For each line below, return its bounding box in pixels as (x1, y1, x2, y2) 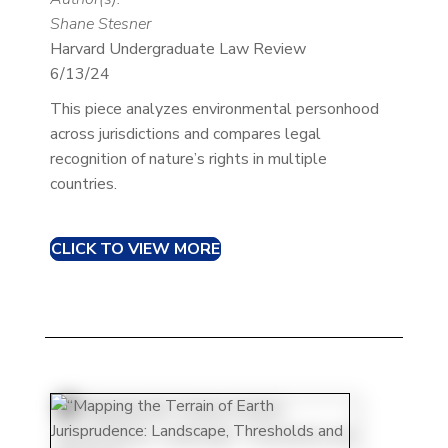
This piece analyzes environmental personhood (49, 98, 379, 121)
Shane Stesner (49, 13, 151, 36)
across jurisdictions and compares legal (49, 123, 321, 146)
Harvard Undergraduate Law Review (49, 38, 306, 61)
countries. (49, 173, 117, 196)
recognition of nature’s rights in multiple (49, 148, 327, 171)
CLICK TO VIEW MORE (50, 238, 220, 261)
